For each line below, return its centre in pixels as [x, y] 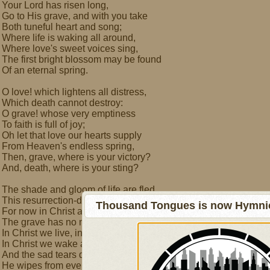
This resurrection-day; [48, 200]
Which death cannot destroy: [62, 103]
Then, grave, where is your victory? [76, 157]
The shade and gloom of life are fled [78, 190]
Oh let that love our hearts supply [72, 135]
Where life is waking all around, [69, 38]
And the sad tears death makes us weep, [88, 255]
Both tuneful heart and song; [62, 27]
